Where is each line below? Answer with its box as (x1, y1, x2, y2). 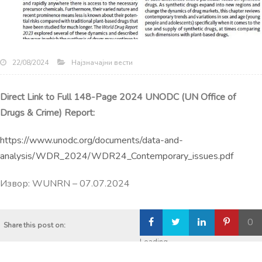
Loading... (140, 236, 173, 247)
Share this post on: (4, 220, 65, 230)
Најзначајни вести (71, 57, 133, 67)
